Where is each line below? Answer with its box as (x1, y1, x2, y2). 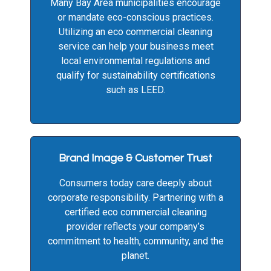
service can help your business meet (57, 41, 214, 53)
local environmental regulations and (61, 55, 210, 67)
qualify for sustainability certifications (56, 70, 215, 82)
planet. (122, 250, 149, 262)
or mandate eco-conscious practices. (57, 11, 214, 24)
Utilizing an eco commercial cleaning (59, 26, 212, 38)
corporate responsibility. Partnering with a (48, 192, 223, 204)
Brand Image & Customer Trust (59, 152, 212, 165)
